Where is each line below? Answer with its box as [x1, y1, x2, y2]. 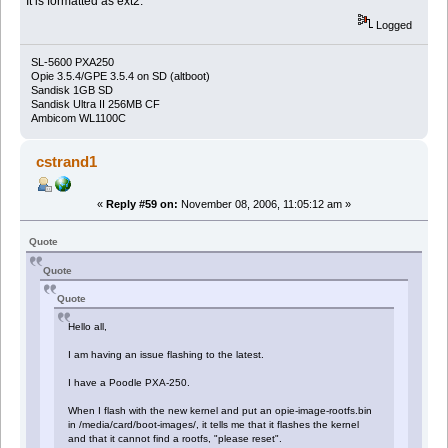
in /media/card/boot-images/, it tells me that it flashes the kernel [68, 419, 360, 431]
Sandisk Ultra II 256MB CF [30, 98, 160, 111]
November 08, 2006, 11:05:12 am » [178, 198, 351, 211]
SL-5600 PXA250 [30, 56, 114, 69]
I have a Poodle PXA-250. [68, 377, 191, 389]
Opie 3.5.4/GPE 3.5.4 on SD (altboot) [30, 70, 210, 83]
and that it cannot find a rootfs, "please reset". [68, 433, 283, 445]
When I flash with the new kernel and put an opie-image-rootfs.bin [68, 405, 373, 417]
